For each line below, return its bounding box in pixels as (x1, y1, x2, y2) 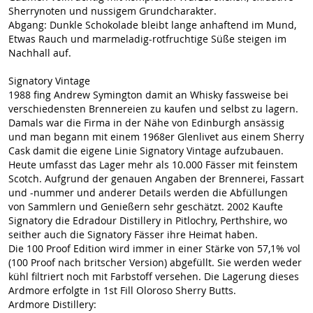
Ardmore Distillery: (8, 298, 96, 311)
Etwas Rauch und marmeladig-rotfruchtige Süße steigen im (8, 32, 286, 45)
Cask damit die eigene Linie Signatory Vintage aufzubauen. (8, 144, 284, 157)
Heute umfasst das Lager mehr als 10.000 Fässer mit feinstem (8, 158, 298, 171)
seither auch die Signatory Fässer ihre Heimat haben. (8, 228, 258, 241)
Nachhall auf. (8, 46, 71, 59)
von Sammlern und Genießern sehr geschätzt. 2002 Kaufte (8, 200, 283, 213)
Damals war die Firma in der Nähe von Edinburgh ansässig (8, 116, 284, 129)
